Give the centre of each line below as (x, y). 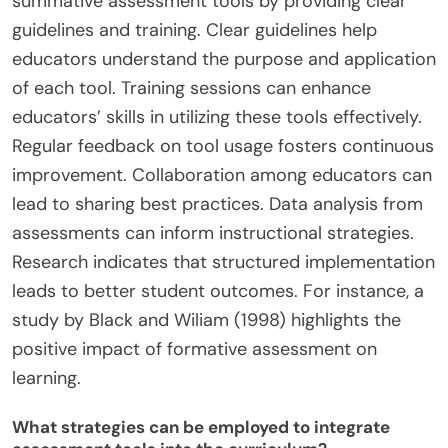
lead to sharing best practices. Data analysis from (217, 204)
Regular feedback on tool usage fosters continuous (223, 146)
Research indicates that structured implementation (223, 262)
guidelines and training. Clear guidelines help (194, 30)
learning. (46, 378)
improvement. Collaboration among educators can (222, 175)
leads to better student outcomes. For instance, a (218, 291)
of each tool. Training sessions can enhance (191, 88)
